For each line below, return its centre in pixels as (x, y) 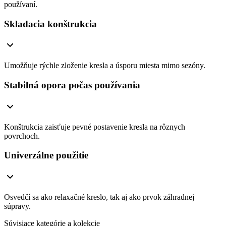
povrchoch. (22, 136)
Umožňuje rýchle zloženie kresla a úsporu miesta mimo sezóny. (105, 66)
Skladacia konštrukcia (52, 24)
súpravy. (17, 206)
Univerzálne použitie (46, 155)
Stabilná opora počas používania (72, 85)
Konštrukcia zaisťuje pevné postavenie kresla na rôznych (95, 127)
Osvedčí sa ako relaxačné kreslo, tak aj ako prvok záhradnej (99, 197)
